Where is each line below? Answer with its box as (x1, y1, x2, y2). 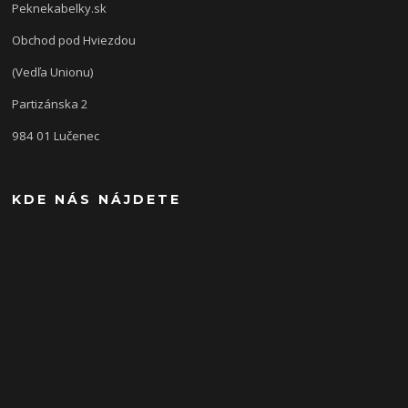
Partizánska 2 (12, 95, 89, 112)
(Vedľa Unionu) (12, 63, 94, 80)
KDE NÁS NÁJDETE (12, 190, 182, 208)
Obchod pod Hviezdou (12, 31, 137, 48)
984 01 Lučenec (12, 127, 100, 144)
